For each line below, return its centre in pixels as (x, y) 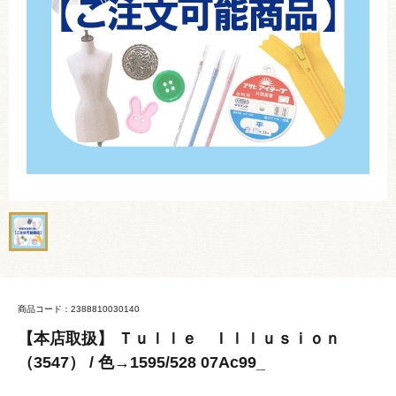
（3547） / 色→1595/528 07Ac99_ (141, 362)
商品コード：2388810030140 (79, 309)
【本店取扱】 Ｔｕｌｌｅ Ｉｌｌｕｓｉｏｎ (179, 339)
